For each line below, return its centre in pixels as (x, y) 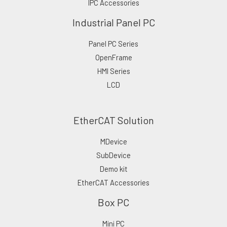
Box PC (113, 202)
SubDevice (113, 155)
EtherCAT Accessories (113, 182)
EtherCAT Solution (113, 120)
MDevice (113, 141)
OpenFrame (113, 57)
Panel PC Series (113, 43)
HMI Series (113, 71)
